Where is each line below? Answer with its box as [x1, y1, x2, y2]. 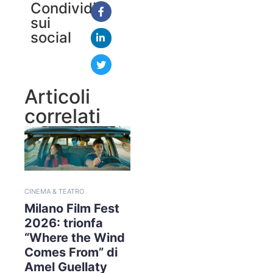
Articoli [24, 84, 90, 108]
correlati [24, 104, 101, 128]
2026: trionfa [24, 215, 103, 230]
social [30, 28, 71, 46]
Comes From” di [24, 244, 118, 260]
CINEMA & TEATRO [24, 186, 84, 196]
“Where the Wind [24, 230, 125, 245]
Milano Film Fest [24, 200, 119, 216]
